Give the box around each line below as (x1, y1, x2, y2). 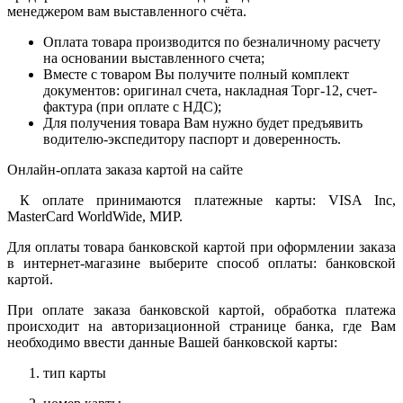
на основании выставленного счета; (43, 49, 264, 66)
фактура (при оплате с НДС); (43, 98, 221, 114)
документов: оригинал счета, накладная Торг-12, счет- (43, 82, 377, 98)
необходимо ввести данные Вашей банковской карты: (7, 334, 337, 350)
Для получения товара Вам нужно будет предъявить (43, 114, 363, 130)
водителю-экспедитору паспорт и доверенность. (43, 130, 341, 147)
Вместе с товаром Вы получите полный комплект (43, 66, 349, 82)
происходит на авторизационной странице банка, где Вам (7, 318, 396, 334)
